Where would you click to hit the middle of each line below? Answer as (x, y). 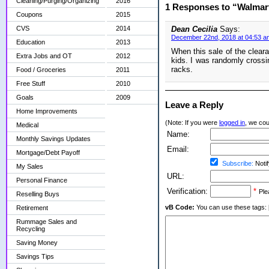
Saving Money (37, 243)
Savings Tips (35, 256)
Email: (178, 150)
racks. (182, 70)
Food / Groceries (41, 70)
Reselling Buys (38, 194)
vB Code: (180, 207)
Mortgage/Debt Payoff (48, 153)
